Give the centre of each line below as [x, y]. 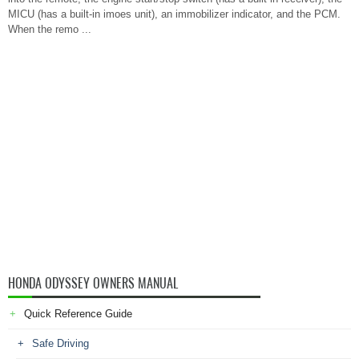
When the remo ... [50, 29]
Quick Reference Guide [78, 314]
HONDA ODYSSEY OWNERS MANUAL [93, 283]
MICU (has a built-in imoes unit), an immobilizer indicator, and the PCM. [174, 14]
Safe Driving [61, 343]
